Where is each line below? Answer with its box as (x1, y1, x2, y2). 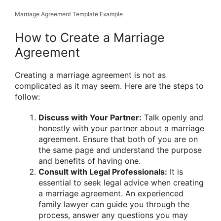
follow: (15, 92, 40, 102)
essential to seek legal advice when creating (38, 177, 204, 187)
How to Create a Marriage (15, 30, 165, 45)
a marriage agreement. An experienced (38, 188, 184, 198)
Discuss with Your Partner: (38, 112, 142, 122)
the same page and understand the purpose (38, 145, 202, 155)
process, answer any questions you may (38, 210, 188, 220)
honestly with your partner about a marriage (38, 123, 204, 133)
